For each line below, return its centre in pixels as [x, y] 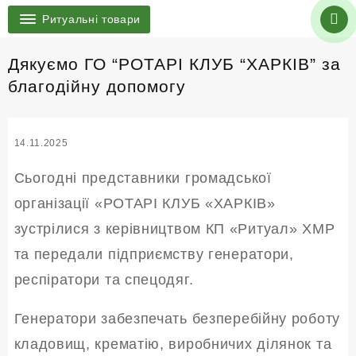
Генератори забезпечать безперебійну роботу [177, 319]
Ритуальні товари [92, 19]
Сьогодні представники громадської [143, 178]
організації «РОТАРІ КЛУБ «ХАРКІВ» [145, 204]
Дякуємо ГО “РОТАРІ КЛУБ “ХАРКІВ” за [174, 64]
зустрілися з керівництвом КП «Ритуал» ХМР [174, 229]
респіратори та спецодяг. [104, 280]
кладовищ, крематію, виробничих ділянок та [173, 344]
